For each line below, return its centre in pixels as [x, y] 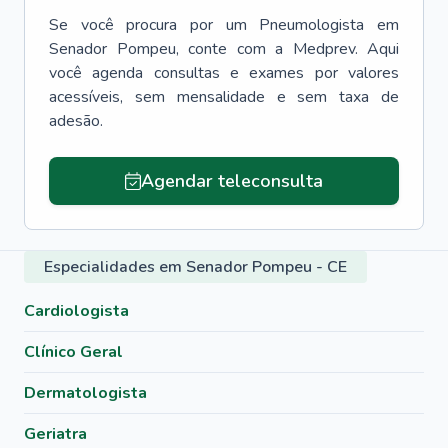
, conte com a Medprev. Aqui [287, 49]
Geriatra [55, 434]
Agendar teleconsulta [231, 181]
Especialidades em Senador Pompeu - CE [195, 267]
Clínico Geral [73, 352]
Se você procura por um [148, 25]
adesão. [76, 121]
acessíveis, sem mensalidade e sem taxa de [224, 97]
